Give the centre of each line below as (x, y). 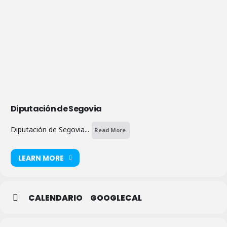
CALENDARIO (55, 198)
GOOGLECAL (116, 198)
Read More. (111, 130)
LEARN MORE (41, 158)
